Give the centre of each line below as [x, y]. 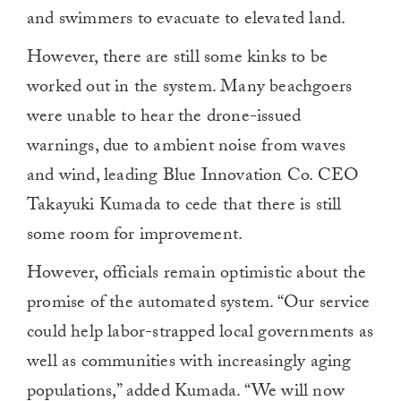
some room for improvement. [135, 237]
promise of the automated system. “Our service [199, 305]
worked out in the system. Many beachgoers [190, 89]
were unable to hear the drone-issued [164, 119]
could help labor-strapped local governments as [200, 334]
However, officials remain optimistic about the [197, 275]
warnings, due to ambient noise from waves [187, 148]
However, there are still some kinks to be [178, 60]
